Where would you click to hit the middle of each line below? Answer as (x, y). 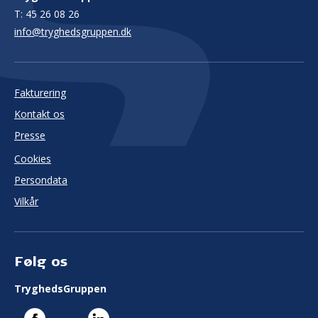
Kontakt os (39, 114)
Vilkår (26, 202)
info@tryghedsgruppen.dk (73, 32)
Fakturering (40, 93)
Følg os (41, 262)
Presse (30, 136)
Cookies (33, 159)
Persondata (41, 180)
